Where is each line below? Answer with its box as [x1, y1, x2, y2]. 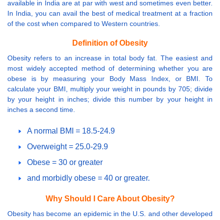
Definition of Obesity [72, 38, 148, 47]
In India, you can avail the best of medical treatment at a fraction [7, 9, 213, 18]
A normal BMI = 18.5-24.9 [27, 126, 115, 135]
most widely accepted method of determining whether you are [7, 64, 213, 72]
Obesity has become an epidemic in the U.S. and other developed [7, 209, 213, 218]
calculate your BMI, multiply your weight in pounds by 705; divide [7, 84, 213, 93]
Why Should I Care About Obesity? [45, 194, 175, 203]
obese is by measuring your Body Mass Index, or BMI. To [7, 74, 213, 82]
